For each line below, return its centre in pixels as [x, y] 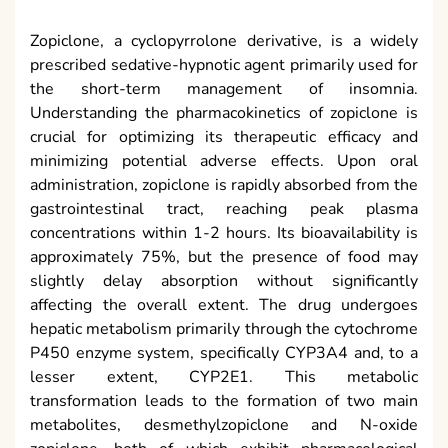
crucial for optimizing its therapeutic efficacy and [224, 136]
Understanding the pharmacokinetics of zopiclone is [224, 112]
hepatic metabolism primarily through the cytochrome [224, 328]
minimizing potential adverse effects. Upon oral [224, 160]
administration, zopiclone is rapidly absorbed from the [224, 184]
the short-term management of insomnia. [224, 88]
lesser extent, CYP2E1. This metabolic [224, 376]
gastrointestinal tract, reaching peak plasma [224, 208]
